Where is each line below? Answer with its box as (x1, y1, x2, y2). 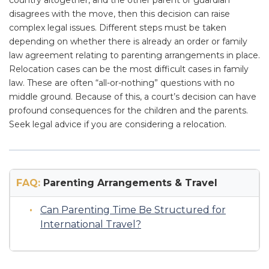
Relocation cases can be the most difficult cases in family (9, 64, 249, 74)
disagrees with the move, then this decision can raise (9, 8, 230, 19)
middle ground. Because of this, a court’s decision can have (9, 91, 256, 102)
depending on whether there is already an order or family (9, 36, 247, 47)
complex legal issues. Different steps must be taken (9, 22, 226, 33)
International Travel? (40, 219, 141, 230)
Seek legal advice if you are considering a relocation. (9, 119, 226, 130)
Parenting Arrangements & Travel (40, 177, 217, 189)
